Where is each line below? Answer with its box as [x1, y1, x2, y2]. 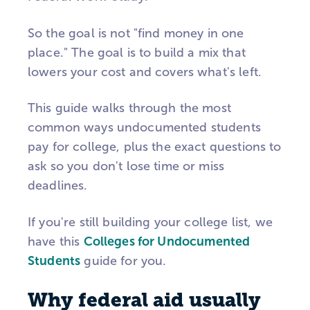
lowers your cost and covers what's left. [28, 64, 262, 79]
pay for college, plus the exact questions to [28, 140, 282, 154]
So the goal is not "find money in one [28, 26, 244, 40]
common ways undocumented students [28, 120, 261, 135]
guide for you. [80, 254, 170, 268]
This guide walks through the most [28, 101, 231, 116]
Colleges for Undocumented [83, 235, 250, 249]
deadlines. [28, 179, 88, 193]
